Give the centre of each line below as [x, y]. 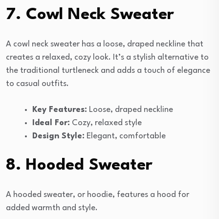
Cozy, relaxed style [106, 123]
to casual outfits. [37, 84]
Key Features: [60, 109]
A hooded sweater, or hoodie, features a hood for [98, 195]
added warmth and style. [52, 208]
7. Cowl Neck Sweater [90, 15]
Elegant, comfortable [125, 136]
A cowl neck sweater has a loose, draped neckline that [105, 44]
